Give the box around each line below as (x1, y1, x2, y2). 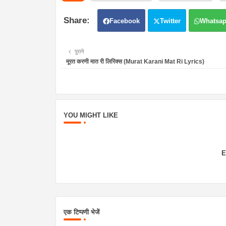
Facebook (109, 17, 140, 25)
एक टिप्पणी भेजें (63, 208, 99, 216)
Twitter (159, 17, 181, 25)
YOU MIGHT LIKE (63, 111, 118, 120)
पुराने (74, 48, 84, 55)
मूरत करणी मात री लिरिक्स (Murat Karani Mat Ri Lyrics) (66, 58, 204, 66)
